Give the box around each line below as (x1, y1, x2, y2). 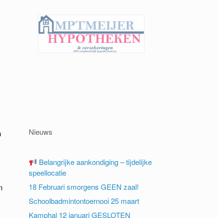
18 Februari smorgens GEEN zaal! (29, 182, 139, 192)
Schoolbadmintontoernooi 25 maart (29, 196, 140, 206)
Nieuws (29, 127, 53, 137)
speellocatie (29, 167, 67, 178)
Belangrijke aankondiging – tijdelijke (37, 157, 152, 167)
